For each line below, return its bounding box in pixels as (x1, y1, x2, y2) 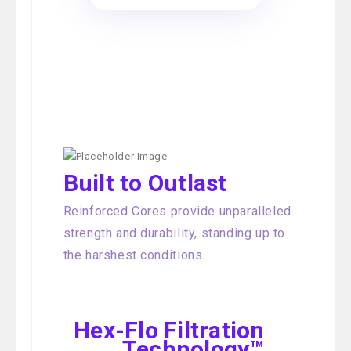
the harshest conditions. (63, 247, 205, 262)
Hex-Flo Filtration (74, 316, 265, 344)
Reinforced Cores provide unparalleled (63, 203, 291, 219)
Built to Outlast (63, 168, 227, 197)
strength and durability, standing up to (63, 225, 285, 241)
